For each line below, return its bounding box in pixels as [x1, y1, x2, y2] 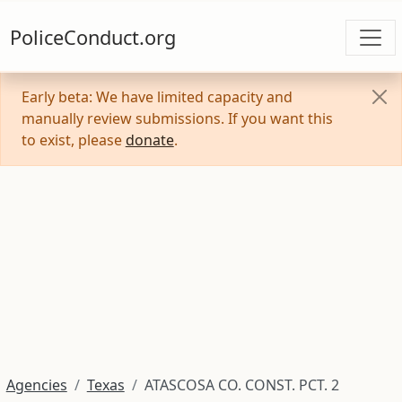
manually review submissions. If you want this [21, 106, 333, 127]
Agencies [5, 372, 67, 393]
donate [125, 127, 174, 148]
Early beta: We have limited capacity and [21, 84, 293, 105]
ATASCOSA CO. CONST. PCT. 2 [144, 372, 339, 393]
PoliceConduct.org [9, 15, 176, 42]
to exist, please [21, 127, 126, 148]
